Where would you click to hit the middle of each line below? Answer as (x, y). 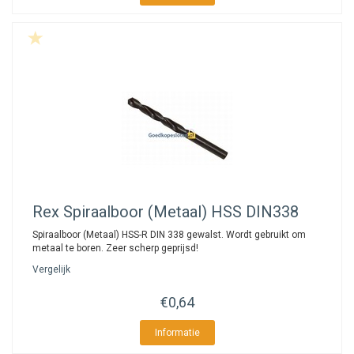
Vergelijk (51, 269)
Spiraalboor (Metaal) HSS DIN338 (179, 212)
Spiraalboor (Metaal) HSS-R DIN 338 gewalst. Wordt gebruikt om (169, 235)
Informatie (177, 333)
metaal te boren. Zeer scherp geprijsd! (115, 248)
